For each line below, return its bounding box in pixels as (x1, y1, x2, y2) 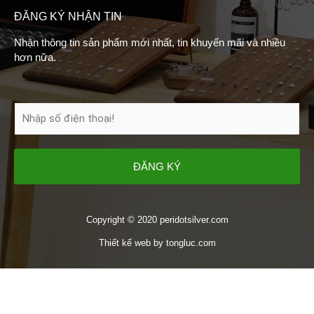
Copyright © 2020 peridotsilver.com (86, 214, 228, 226)
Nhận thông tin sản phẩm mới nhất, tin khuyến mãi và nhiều (14, 37, 285, 49)
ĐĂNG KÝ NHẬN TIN (14, 10, 122, 23)
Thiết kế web (98, 238, 151, 249)
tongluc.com (165, 238, 216, 249)
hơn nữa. (14, 52, 56, 64)
